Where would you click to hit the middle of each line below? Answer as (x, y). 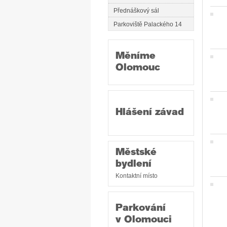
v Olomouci (144, 220)
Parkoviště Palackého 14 (148, 24)
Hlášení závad (150, 113)
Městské (136, 153)
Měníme (136, 56)
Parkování (141, 209)
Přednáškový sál (136, 11)
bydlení (134, 164)
